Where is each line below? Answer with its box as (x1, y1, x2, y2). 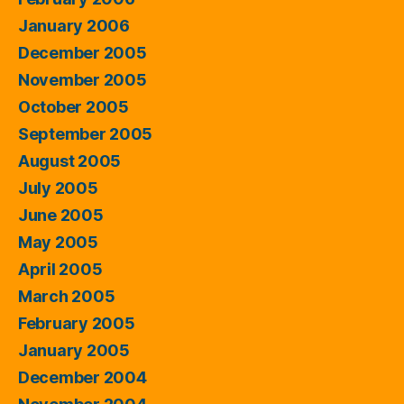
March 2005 (18, 286, 115, 306)
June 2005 (18, 205, 104, 225)
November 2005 (18, 69, 147, 89)
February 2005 (18, 313, 135, 333)
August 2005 (18, 151, 122, 170)
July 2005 (18, 178, 98, 197)
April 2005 (18, 259, 103, 279)
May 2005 (18, 232, 98, 252)
